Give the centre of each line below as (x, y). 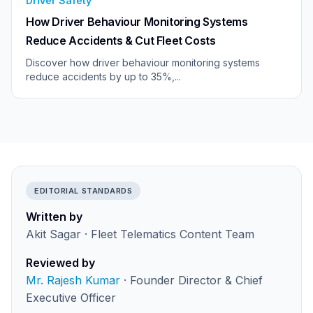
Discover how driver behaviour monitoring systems (143, 62)
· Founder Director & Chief (191, 280)
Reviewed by (60, 262)
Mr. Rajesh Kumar (73, 280)
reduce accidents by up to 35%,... (103, 76)
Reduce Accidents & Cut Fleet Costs (121, 40)
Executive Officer (71, 297)
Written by (54, 216)
